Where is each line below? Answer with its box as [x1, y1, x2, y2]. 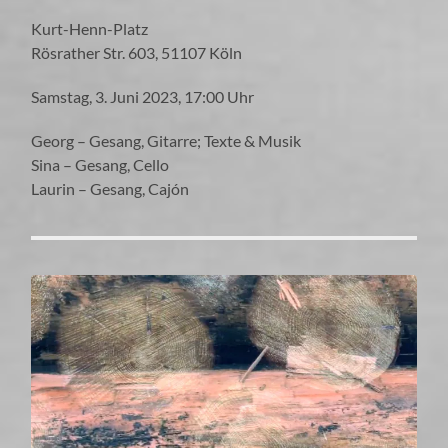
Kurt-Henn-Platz [31, 18, 149, 38]
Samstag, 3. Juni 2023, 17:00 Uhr [31, 86, 255, 106]
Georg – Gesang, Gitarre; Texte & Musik [31, 130, 302, 150]
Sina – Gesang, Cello [31, 154, 170, 174]
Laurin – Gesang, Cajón [31, 178, 190, 198]
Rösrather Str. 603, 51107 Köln [31, 42, 243, 62]
